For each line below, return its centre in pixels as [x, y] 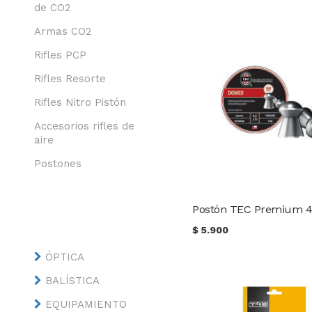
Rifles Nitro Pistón [80, 102]
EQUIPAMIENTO [86, 304]
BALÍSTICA [72, 281]
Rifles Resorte [70, 79]
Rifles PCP [60, 55]
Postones [57, 164]
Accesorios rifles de [84, 126]
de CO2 [52, 8]
